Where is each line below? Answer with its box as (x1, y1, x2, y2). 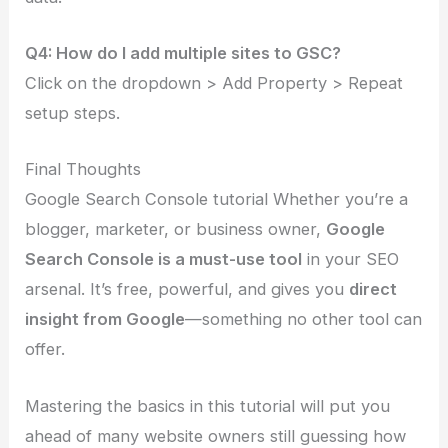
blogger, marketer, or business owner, (25, 219, 327, 240)
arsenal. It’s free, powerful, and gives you (25, 279, 350, 300)
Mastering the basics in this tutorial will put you (25, 395, 391, 416)
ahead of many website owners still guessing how (25, 425, 407, 446)
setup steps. (25, 103, 121, 124)
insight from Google (25, 309, 186, 330)
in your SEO (302, 249, 400, 270)
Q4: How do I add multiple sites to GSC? (25, 43, 342, 64)
